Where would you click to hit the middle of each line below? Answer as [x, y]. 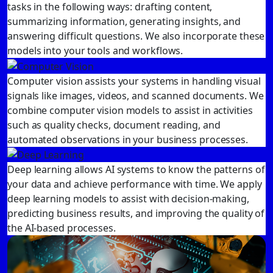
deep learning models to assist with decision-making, [128, 199]
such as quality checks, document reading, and [114, 125]
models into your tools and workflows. [95, 51]
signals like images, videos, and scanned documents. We [136, 95]
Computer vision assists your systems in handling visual [134, 81]
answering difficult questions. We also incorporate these [136, 36]
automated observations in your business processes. [128, 139]
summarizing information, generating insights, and [124, 22]
